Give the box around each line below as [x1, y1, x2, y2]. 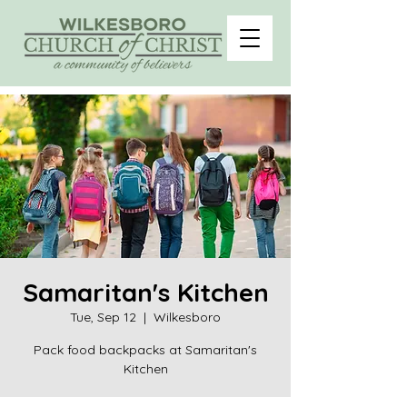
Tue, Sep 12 [70, 309, 136, 325]
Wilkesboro [154, 309, 221, 325]
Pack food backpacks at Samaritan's [34, 342, 257, 358]
